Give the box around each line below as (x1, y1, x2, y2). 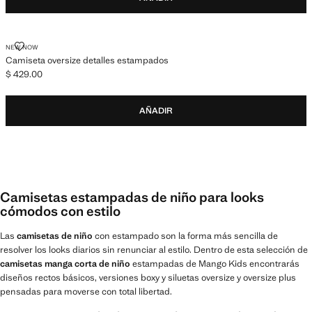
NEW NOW (6, 42, 38, 52)
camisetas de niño (17, 230, 93, 242)
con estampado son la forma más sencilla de (93, 230, 278, 242)
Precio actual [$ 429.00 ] (5, 74, 104, 86)
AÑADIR (139, 105, 173, 116)
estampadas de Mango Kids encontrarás (130, 258, 299, 270)
